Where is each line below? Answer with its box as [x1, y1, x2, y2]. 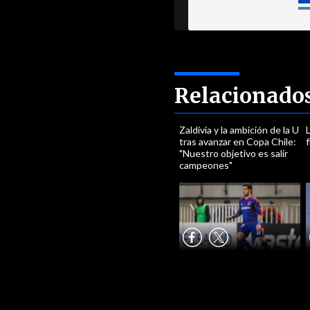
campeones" [179, 159, 233, 171]
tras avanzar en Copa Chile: [179, 136, 297, 147]
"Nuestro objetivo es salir [179, 147, 289, 159]
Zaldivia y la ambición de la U [179, 124, 300, 136]
